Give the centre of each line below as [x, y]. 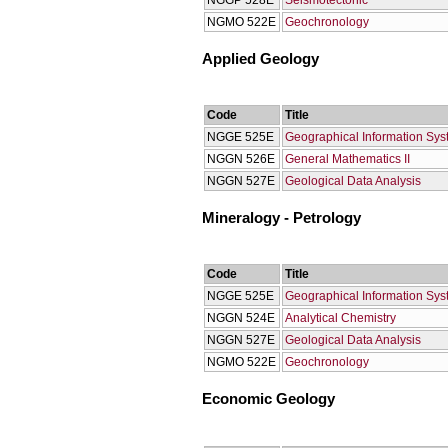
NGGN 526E [241, 159]
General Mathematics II [347, 159]
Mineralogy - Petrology [281, 218]
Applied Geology [260, 58]
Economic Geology [268, 399]
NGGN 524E [241, 318]
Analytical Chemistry [340, 318]
